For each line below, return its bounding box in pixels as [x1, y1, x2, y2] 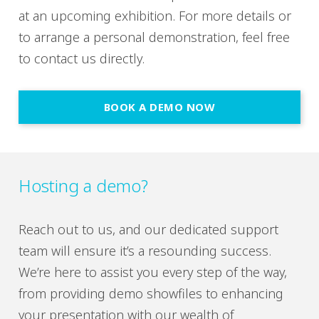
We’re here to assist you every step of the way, [19, 263, 287, 281]
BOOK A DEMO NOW [103, 100, 216, 114]
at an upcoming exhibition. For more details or [19, 7, 291, 24]
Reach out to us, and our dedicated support [19, 221, 278, 238]
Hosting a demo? [19, 174, 148, 197]
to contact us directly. [19, 50, 145, 67]
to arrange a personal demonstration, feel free [19, 28, 290, 46]
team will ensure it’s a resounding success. [19, 242, 271, 259]
